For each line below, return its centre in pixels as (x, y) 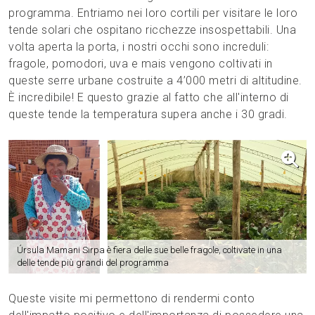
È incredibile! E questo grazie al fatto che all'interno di (149, 97)
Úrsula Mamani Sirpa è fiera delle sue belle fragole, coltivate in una (149, 250)
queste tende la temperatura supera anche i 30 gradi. (148, 114)
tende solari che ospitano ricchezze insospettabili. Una (153, 30)
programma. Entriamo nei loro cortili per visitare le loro (153, 13)
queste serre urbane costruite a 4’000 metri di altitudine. (155, 81)
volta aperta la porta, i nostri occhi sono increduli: (139, 47)
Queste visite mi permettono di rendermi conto (132, 299)
